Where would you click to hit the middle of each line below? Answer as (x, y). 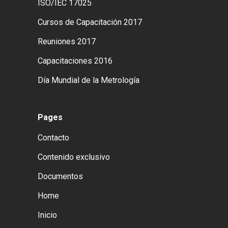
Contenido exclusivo (74, 157)
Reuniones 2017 (67, 41)
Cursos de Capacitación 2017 (90, 22)
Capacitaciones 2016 (75, 61)
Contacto (53, 138)
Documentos (60, 176)
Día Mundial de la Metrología (89, 80)
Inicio (47, 215)
